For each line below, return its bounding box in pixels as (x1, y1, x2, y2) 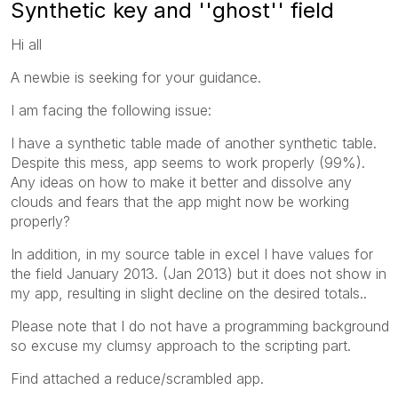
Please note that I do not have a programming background (11, 316, 389, 335)
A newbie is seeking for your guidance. (11, 68, 261, 86)
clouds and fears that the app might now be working (11, 192, 349, 211)
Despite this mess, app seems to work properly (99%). (11, 153, 365, 171)
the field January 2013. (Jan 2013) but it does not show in (11, 264, 386, 283)
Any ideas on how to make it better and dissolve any (11, 172, 352, 191)
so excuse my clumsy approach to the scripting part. (11, 336, 351, 354)
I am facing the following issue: (11, 100, 211, 119)
